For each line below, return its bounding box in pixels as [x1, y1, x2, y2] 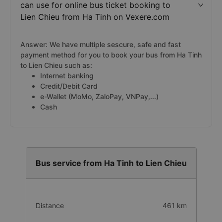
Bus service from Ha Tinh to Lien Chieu [35, 158, 187, 168]
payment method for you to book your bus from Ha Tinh [20, 51, 202, 59]
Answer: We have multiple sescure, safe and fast [20, 40, 181, 49]
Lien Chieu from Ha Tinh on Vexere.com [20, 12, 169, 22]
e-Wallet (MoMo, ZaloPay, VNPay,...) [40, 92, 159, 101]
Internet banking [40, 71, 94, 80]
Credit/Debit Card [40, 82, 98, 90]
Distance [35, 201, 64, 210]
